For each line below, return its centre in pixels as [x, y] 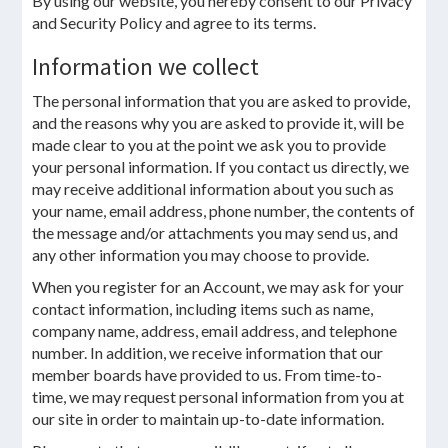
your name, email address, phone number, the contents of [224, 210]
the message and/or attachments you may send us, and [215, 232]
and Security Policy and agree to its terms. [174, 22]
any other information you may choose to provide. [201, 254]
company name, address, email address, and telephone [215, 330]
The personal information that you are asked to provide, [221, 100]
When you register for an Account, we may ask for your [218, 286]
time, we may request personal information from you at [218, 396]
